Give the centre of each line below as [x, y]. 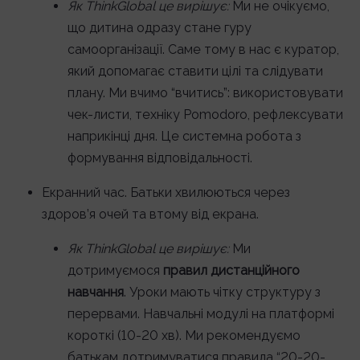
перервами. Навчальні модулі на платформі [201, 314]
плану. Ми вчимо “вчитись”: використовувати [205, 93]
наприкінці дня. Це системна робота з [184, 136]
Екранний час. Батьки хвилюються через [166, 192]
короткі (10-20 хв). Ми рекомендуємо [184, 335]
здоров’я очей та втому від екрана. [150, 214]
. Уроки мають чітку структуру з [222, 292]
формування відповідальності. [160, 158]
